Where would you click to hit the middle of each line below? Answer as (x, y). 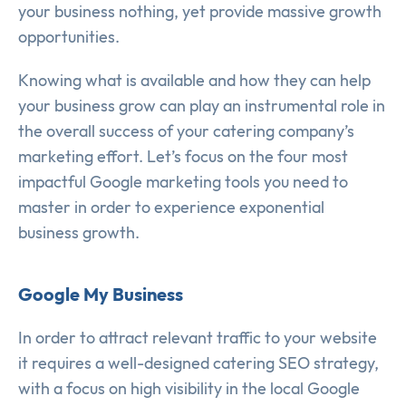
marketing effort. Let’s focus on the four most (183, 157)
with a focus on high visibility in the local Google (189, 389)
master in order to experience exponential (171, 208)
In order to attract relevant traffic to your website (198, 338)
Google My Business (101, 295)
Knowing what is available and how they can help (194, 81)
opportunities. (69, 37)
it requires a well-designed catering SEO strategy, (198, 363)
